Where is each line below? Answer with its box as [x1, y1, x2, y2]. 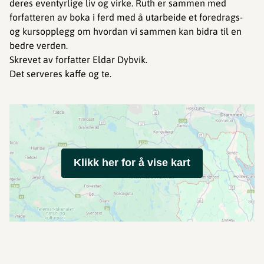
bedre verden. [9, 40, 68, 51]
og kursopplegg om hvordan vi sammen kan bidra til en [9, 26, 242, 37]
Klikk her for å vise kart [74, 157, 190, 169]
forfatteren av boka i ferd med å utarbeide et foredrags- [9, 12, 243, 22]
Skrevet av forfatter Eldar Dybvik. [9, 54, 147, 65]
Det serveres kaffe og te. [9, 68, 111, 79]
